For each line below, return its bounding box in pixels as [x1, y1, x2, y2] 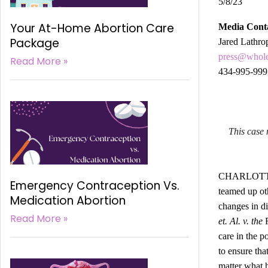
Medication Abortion [10, 192, 126, 209]
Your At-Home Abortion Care [10, 20, 174, 36]
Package [10, 35, 59, 51]
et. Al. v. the [218, 216, 265, 227]
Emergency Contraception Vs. [10, 177, 179, 194]
